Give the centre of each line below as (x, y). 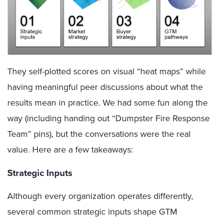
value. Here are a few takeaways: (70, 150)
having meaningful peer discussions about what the (105, 87)
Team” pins (28, 134)
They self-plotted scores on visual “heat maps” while (107, 72)
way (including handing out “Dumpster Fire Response (109, 119)
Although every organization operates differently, (100, 196)
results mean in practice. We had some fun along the (108, 103)
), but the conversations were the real (120, 134)
